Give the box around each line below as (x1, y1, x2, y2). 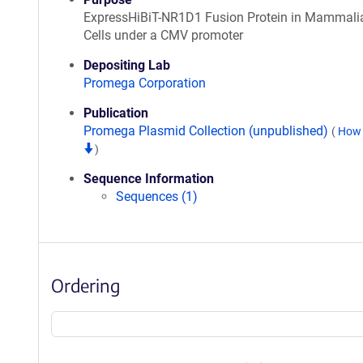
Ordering (51, 274, 120, 297)
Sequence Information (83, 171, 214, 186)
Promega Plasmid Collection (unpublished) (83, 123, 331, 139)
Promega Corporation (83, 75, 206, 91)
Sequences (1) (116, 189, 198, 204)
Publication (83, 105, 148, 121)
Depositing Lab (83, 58, 170, 73)
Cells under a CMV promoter (83, 28, 243, 43)
